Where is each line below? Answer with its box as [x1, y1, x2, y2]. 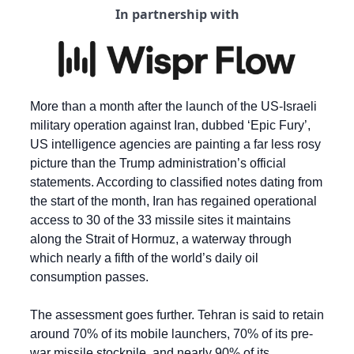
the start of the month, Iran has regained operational [30, 194, 317, 209]
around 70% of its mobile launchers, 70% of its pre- [30, 327, 313, 341]
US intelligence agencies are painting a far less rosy [30, 137, 321, 152]
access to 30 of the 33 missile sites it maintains [30, 213, 291, 228]
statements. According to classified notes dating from [30, 175, 322, 190]
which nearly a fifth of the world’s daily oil [30, 251, 258, 265]
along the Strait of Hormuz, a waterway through [30, 232, 292, 247]
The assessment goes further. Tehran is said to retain [30, 308, 324, 322]
